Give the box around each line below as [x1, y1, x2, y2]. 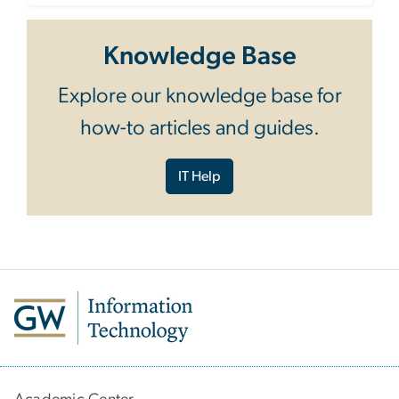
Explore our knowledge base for [57, 85, 342, 107]
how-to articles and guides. [79, 117, 320, 139]
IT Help [178, 168, 221, 183]
